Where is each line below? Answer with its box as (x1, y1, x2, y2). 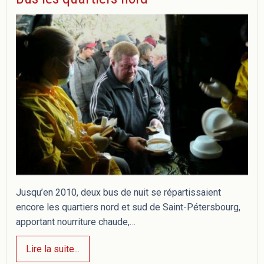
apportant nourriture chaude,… (16, 216, 136, 228)
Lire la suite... (26, 243, 80, 255)
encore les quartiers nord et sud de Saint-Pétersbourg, (16, 202, 240, 213)
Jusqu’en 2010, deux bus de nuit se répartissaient (16, 187, 221, 199)
